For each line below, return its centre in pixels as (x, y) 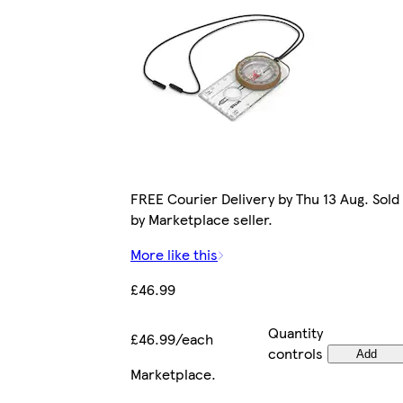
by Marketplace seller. (201, 219)
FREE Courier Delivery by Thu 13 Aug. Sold (265, 199)
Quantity (296, 333)
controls (296, 354)
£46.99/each (172, 339)
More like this (174, 255)
